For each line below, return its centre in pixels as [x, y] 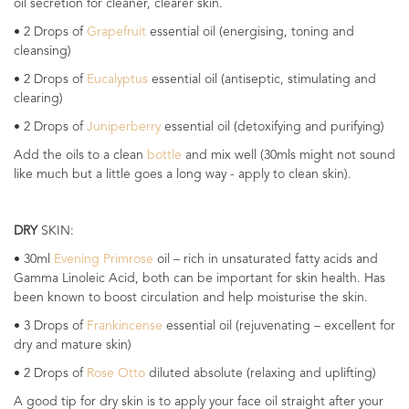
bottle [164, 155]
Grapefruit [116, 32]
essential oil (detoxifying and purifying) [273, 127]
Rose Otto [116, 373]
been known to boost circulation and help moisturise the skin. [193, 298]
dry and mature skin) [73, 345]
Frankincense [125, 326]
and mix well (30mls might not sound [288, 155]
